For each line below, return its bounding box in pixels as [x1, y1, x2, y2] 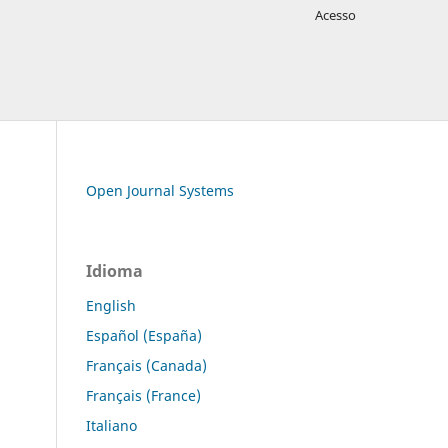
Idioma [86, 259, 143, 282]
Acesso [315, 5, 356, 24]
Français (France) [86, 385, 201, 405]
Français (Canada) [86, 355, 207, 375]
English [86, 295, 136, 315]
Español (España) [86, 325, 202, 345]
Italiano [86, 415, 137, 435]
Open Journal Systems [86, 180, 234, 200]
